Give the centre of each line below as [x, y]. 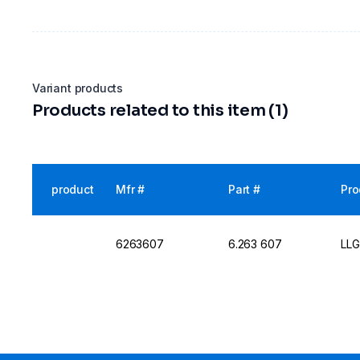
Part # [244, 189]
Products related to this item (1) [160, 110]
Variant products [78, 88]
